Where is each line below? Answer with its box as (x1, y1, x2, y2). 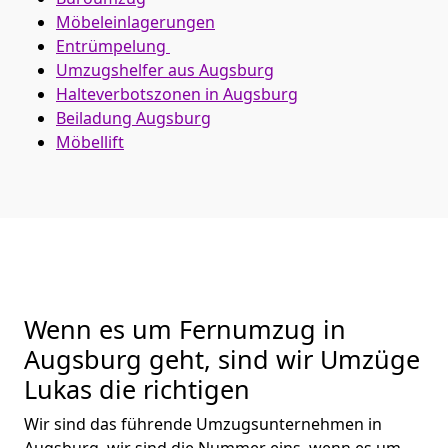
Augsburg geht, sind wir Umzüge (24, 341, 420, 376)
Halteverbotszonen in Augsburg (56, 82, 298, 105)
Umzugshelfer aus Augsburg (56, 58, 274, 81)
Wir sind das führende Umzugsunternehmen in (24, 412, 382, 435)
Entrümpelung (56, 34, 170, 57)
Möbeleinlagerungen (56, 10, 215, 33)
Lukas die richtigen (24, 371, 250, 406)
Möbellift (56, 130, 124, 153)
